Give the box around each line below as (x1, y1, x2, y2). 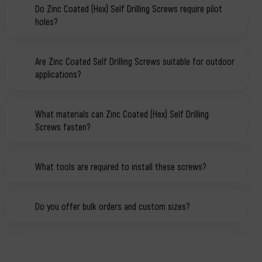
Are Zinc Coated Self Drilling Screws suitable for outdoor (35, 55, 235, 67)
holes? (35, 15, 58, 27)
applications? (35, 68, 81, 80)
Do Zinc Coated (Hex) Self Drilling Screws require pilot (35, 2, 222, 14)
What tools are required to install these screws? (35, 160, 206, 172)
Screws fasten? (35, 120, 91, 132)
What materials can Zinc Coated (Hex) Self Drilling (35, 108, 209, 119)
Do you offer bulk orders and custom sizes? (35, 200, 190, 212)
